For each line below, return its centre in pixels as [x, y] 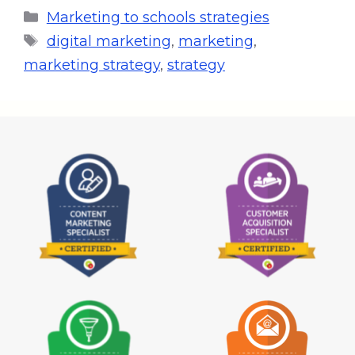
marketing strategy [92, 65]
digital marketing [109, 41]
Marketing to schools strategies [158, 17]
